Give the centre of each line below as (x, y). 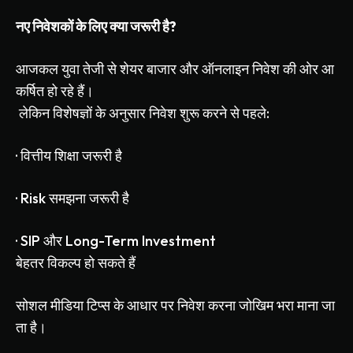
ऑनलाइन (225, 69)
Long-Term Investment (139, 241)
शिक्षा (67, 156)
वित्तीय (36, 156)
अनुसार (127, 113)
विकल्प (64, 263)
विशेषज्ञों (72, 113)
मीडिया (67, 306)
